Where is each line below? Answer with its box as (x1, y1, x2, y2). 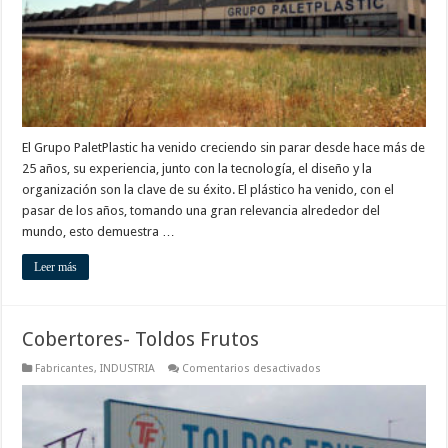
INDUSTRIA (100, 362, 156, 376)
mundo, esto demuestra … (22, 224, 176, 240)
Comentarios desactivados (182, 362, 322, 376)
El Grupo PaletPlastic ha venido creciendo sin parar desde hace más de (22, 140, 426, 156)
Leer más (34, 260, 78, 275)
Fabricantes (35, 362, 95, 376)
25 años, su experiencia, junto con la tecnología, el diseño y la (22, 161, 373, 177)
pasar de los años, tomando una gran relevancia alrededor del (22, 203, 381, 219)
